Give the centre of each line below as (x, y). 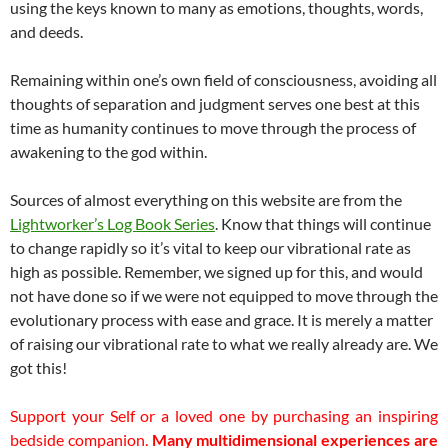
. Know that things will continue (323, 224)
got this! (38, 368)
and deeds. (46, 32)
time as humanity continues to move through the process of (213, 128)
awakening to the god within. (108, 152)
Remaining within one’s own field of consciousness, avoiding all (223, 80)
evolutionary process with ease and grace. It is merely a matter (221, 320)
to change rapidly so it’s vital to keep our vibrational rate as (210, 248)
